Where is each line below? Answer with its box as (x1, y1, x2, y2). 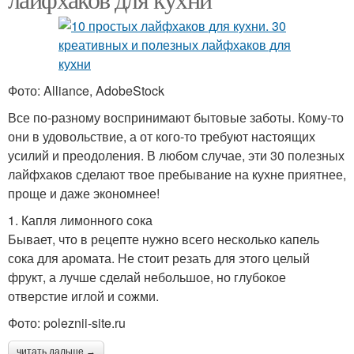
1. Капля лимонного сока (8, 211, 153, 229)
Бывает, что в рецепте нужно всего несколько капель (8, 230, 319, 248)
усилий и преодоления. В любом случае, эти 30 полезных (8, 146, 345, 164)
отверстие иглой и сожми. (8, 287, 159, 305)
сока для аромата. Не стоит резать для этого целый (8, 249, 310, 267)
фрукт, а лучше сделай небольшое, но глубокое (8, 268, 286, 286)
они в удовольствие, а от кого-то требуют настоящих (8, 127, 315, 145)
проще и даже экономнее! (8, 184, 160, 202)
